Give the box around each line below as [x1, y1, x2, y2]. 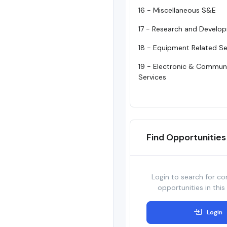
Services [138, 72, 166, 82]
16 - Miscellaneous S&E [138, 5, 216, 15]
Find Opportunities [146, 131, 226, 143]
